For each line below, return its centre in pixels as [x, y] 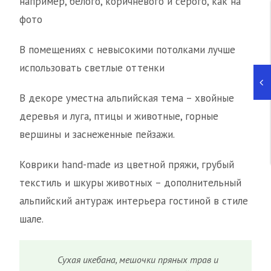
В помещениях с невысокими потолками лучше [127, 50]
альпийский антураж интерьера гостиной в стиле [134, 201]
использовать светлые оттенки [92, 68]
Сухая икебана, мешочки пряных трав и [138, 260]
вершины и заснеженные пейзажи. [97, 135]
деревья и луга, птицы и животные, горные [119, 116]
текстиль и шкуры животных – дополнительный [130, 183]
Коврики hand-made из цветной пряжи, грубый [127, 165]
